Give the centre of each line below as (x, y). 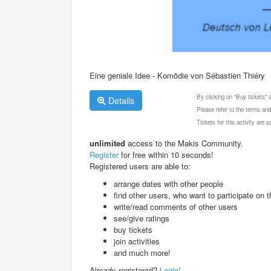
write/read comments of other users (176, 206)
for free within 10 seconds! (166, 154)
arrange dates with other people (168, 183)
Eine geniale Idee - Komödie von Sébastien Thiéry (177, 75)
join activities (137, 241)
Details (120, 100)
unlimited (107, 143)
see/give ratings (142, 218)
